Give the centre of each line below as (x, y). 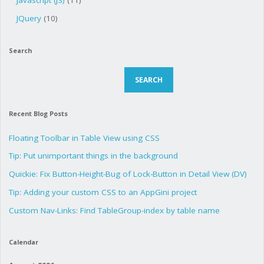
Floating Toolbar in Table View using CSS (84, 138)
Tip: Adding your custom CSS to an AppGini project (103, 192)
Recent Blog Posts (38, 113)
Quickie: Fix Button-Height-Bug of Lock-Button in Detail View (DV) (128, 174)
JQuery (29, 18)
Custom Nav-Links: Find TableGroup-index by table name (114, 210)
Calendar (23, 242)
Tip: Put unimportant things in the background (93, 156)
